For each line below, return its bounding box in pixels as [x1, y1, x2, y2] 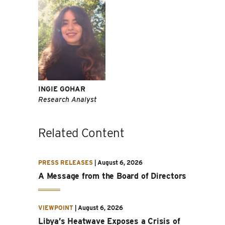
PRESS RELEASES [38, 158, 93, 166]
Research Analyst [38, 95, 97, 103]
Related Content [38, 125, 125, 140]
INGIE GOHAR [38, 84, 85, 93]
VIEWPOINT [38, 203, 73, 211]
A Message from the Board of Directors [38, 171, 187, 181]
